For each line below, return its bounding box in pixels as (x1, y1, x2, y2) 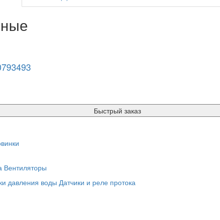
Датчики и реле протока (59, 177, 136, 187)
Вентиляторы (4, 163, 47, 172)
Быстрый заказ (94, 106, 141, 115)
